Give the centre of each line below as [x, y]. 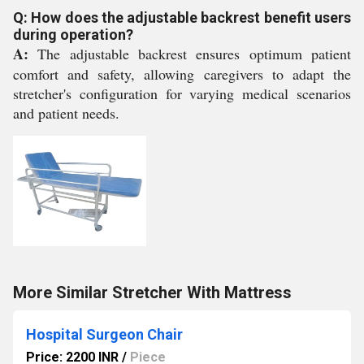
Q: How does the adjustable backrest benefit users [182, 17]
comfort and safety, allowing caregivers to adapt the [182, 74]
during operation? [73, 35]
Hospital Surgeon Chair [104, 334]
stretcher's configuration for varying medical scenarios [182, 93]
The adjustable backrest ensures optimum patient [190, 54]
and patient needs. [66, 113]
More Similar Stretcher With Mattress [152, 292]
